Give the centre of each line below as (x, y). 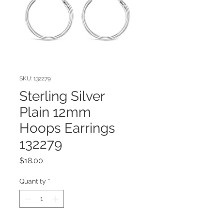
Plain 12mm (55, 112)
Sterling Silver (62, 96)
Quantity (33, 181)
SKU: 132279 (35, 78)
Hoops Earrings (67, 128)
